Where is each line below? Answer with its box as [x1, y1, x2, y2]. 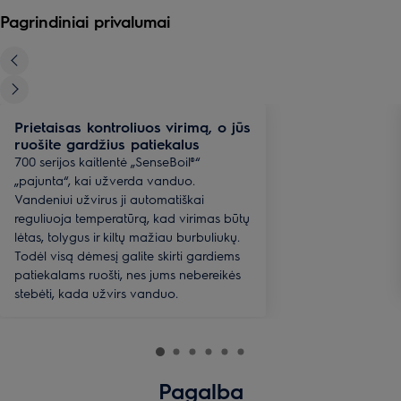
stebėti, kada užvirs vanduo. [14, 284, 178, 301]
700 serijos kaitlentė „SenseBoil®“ [14, 152, 200, 169]
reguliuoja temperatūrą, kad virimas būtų [14, 209, 250, 226]
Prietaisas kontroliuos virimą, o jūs [14, 116, 251, 136]
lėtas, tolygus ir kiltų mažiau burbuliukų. [14, 227, 240, 244]
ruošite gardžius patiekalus [14, 133, 200, 153]
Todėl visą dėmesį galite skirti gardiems [14, 246, 240, 263]
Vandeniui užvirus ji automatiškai [14, 190, 204, 207]
